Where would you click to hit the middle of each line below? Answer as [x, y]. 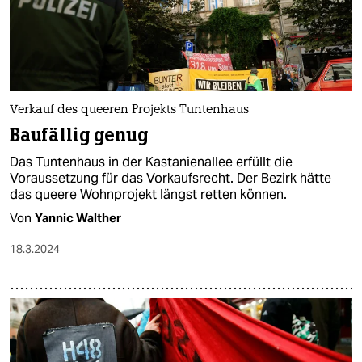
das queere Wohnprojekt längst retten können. [148, 195]
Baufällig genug [79, 136]
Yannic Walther [78, 218]
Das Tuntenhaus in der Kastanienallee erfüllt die [151, 162]
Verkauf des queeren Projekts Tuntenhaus [129, 111]
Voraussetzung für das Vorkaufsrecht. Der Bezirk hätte [170, 179]
